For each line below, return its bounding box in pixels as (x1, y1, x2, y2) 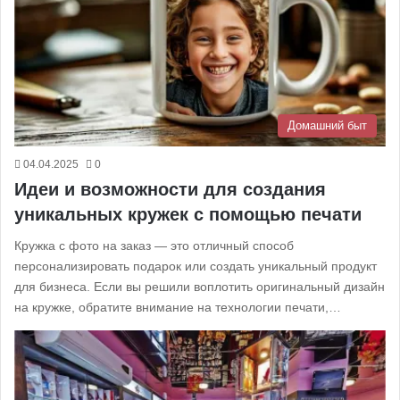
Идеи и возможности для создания (14, 179, 326, 199)
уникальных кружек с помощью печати (14, 204, 362, 224)
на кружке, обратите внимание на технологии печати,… (14, 299, 341, 314)
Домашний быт (287, 118, 367, 132)
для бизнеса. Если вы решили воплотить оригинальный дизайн (14, 279, 385, 294)
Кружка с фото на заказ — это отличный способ (14, 237, 294, 253)
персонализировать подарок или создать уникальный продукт (14, 258, 377, 273)
